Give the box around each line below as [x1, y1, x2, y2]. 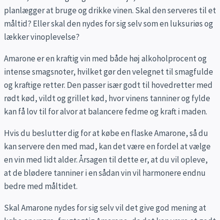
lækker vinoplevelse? [4, 31, 80, 43]
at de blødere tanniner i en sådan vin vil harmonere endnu [4, 167, 206, 179]
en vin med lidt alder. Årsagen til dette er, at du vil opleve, [4, 154, 208, 165]
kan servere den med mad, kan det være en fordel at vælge [4, 141, 211, 152]
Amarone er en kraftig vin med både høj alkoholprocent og [4, 53, 207, 64]
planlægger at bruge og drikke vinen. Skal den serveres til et [4, 5, 216, 16]
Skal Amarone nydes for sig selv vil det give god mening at [4, 202, 206, 214]
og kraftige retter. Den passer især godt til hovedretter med [4, 80, 213, 91]
